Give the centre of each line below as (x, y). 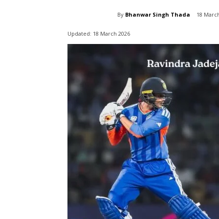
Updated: (79, 33)
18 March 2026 (111, 33)
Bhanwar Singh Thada (158, 14)
